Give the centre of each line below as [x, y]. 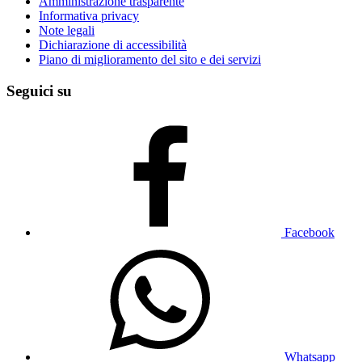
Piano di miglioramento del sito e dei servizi [150, 60]
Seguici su [39, 90]
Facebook [309, 232]
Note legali [67, 31]
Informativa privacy [89, 16]
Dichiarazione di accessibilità [113, 45]
